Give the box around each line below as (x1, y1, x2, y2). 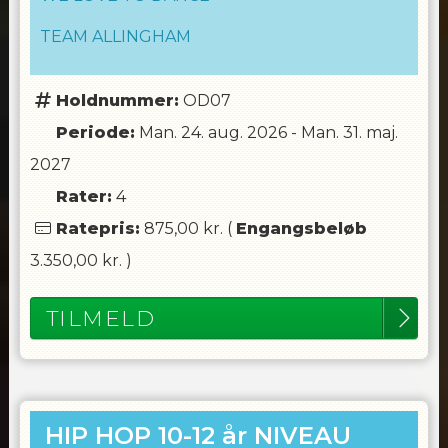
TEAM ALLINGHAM (39, 27, 191, 46)
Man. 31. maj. (300, 123, 398, 142)
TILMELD (45, 305, 156, 331)
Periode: (55, 123, 135, 142)
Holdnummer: (55, 91, 179, 110)
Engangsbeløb (235, 219, 367, 238)
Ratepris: (55, 219, 140, 238)
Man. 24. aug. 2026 (138, 123, 287, 142)
